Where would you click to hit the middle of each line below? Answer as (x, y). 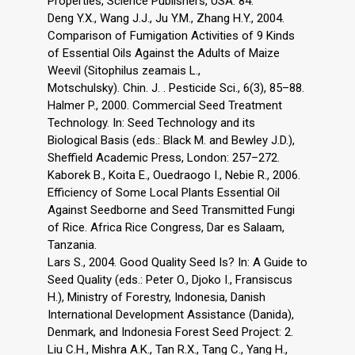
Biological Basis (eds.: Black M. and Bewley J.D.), (171, 141)
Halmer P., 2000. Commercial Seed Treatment (165, 106)
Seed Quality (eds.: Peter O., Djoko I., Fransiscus (170, 280)
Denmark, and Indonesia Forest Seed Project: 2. (170, 332)
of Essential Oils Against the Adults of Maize (164, 53)
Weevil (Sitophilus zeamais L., (124, 71)
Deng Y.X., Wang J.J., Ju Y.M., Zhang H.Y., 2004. (166, 19)
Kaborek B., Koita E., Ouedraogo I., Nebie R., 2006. (174, 176)
